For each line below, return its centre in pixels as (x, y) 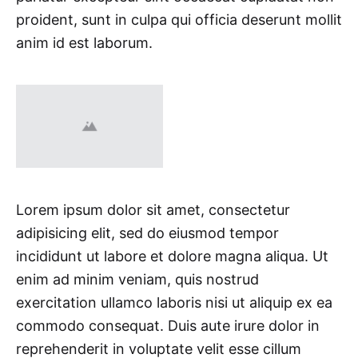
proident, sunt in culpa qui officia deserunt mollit (179, 20)
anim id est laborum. (84, 43)
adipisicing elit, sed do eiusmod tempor (147, 233)
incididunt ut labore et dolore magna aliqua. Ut (172, 256)
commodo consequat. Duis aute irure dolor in (168, 325)
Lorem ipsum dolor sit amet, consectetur (153, 209)
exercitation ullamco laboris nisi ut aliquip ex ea (174, 302)
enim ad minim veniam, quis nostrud (137, 279)
